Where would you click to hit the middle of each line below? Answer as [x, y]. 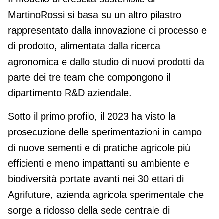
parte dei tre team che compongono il [89, 77]
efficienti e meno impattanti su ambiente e [99, 163]
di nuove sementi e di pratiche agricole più [99, 147]
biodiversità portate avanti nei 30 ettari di [96, 179]
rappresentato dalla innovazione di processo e [107, 30]
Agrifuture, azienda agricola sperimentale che [106, 194]
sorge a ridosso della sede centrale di [89, 210]
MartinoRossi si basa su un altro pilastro [95, 14]
